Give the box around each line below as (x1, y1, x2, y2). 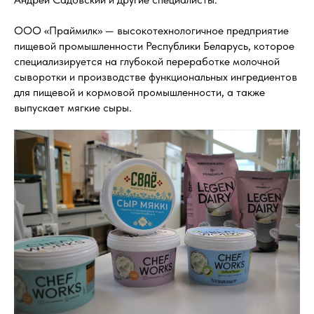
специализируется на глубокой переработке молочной (14, 54, 280, 68)
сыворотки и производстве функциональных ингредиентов (14, 69, 297, 83)
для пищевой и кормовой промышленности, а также (14, 85, 265, 99)
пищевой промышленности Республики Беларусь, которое (14, 39, 294, 53)
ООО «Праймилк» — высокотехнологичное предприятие (14, 23, 289, 37)
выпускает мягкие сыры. (14, 100, 132, 114)
